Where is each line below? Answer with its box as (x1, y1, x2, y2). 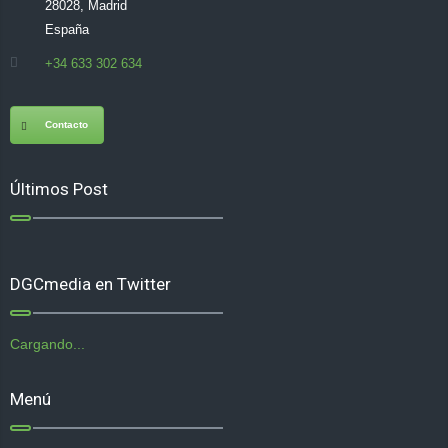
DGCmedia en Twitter (10, 274, 171, 295)
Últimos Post (10, 179, 108, 200)
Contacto (45, 119, 88, 131)
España (45, 22, 89, 38)
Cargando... (10, 336, 85, 353)
